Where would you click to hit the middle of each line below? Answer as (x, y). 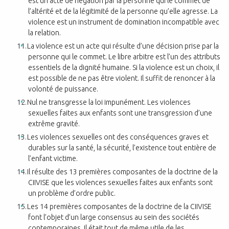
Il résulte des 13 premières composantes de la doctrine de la (123, 171)
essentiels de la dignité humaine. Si (84, 67)
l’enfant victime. (53, 158)
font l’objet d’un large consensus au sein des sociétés (114, 217)
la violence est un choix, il (179, 67)
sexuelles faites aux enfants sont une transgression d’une (120, 113)
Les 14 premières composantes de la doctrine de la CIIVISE (120, 206)
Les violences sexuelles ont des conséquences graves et (118, 137)
